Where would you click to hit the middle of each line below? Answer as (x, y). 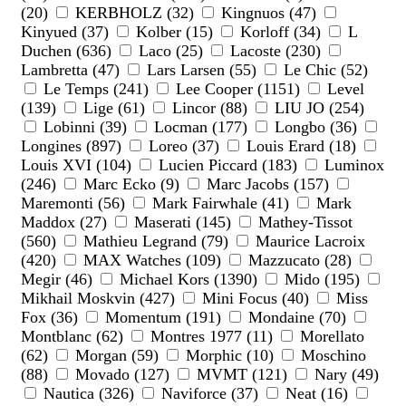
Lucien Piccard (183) (228, 165)
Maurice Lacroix (308, 242)
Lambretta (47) (72, 70)
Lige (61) (114, 108)
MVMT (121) (242, 375)
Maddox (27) (66, 222)
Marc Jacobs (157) (268, 184)
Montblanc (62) (74, 337)
